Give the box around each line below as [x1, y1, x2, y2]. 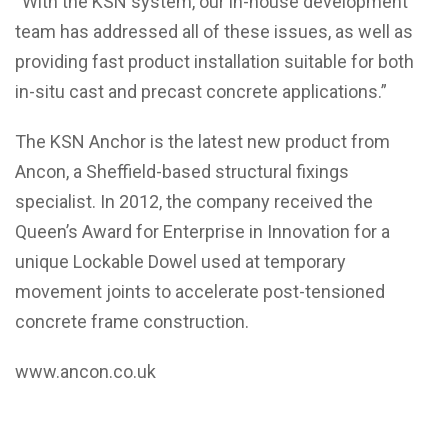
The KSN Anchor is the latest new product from [15, 131, 390, 152]
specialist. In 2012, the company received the [15, 191, 373, 212]
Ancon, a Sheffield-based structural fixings [15, 161, 349, 182]
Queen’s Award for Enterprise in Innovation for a [15, 221, 390, 242]
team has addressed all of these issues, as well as [15, 21, 413, 42]
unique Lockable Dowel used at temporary [15, 251, 346, 272]
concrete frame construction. [15, 311, 249, 332]
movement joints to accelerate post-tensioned [15, 281, 385, 302]
